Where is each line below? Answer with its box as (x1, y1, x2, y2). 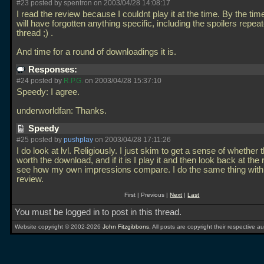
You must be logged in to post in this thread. (15, 207, 181, 217)
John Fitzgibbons (103, 223, 149, 230)
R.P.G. (64, 77, 83, 85)
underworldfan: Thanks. (16, 106, 109, 115)
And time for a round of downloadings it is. (16, 47, 179, 57)
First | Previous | (124, 192, 170, 198)
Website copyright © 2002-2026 (15, 223, 103, 230)
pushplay (64, 136, 93, 144)
